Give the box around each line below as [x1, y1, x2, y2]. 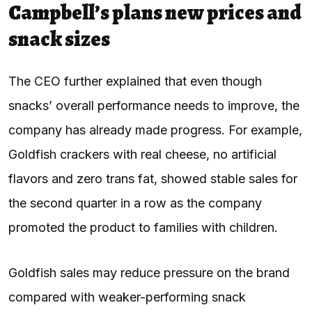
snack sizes [8, 24, 110, 53]
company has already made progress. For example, [8, 122, 302, 137]
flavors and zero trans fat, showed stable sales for [8, 171, 297, 186]
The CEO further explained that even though [8, 73, 262, 88]
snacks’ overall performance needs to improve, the [8, 97, 299, 113]
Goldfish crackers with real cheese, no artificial [8, 146, 276, 162]
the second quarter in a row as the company [8, 195, 262, 210]
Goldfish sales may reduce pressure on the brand [8, 265, 290, 280]
